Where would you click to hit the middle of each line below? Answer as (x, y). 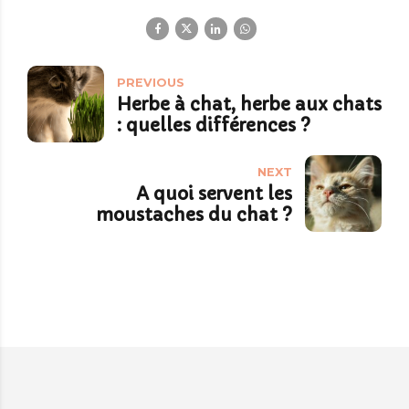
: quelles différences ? (214, 126)
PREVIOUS (151, 83)
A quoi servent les (214, 194)
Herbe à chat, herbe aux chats (249, 105)
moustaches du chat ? (194, 215)
